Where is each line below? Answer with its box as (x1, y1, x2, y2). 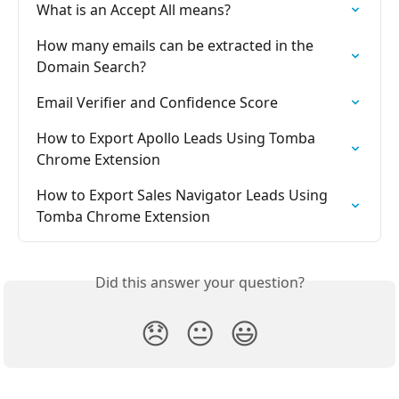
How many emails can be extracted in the (37, 36, 317, 56)
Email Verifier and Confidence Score (37, 93, 278, 113)
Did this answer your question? (94, 273, 305, 293)
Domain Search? (37, 57, 146, 77)
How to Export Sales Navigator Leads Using (37, 185, 331, 206)
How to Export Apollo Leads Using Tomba (37, 128, 319, 149)
